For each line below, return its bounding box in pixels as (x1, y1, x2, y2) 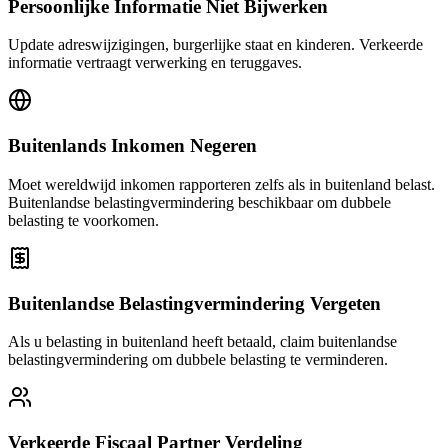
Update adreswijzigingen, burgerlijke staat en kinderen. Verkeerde (8, 36, 423, 54)
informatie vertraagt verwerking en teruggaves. (8, 54, 302, 72)
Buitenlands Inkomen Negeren (8, 135, 257, 157)
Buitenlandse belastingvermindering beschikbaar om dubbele (8, 193, 391, 211)
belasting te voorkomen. (8, 211, 159, 229)
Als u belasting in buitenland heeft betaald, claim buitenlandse (8, 333, 397, 351)
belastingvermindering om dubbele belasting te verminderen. (8, 351, 388, 369)
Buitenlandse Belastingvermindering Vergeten (8, 292, 381, 314)
